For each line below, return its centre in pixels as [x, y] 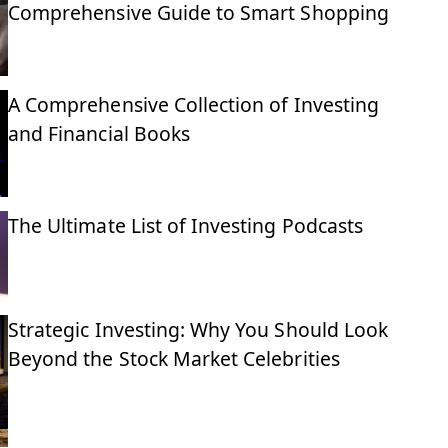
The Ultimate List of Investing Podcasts [185, 225]
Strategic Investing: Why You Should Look [198, 329]
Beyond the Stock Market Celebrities [174, 358]
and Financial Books [99, 133]
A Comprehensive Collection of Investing [193, 104]
